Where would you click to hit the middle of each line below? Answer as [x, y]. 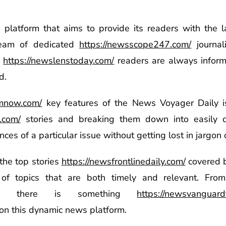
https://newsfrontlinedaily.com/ [123, 161]
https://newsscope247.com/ [135, 44]
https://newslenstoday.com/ [59, 60]
